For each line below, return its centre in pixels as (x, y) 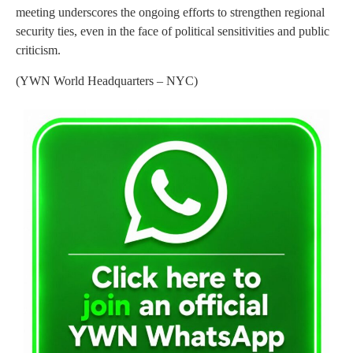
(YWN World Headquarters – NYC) (107, 80)
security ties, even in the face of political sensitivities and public (173, 32)
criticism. (38, 50)
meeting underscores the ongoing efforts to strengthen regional (170, 13)
